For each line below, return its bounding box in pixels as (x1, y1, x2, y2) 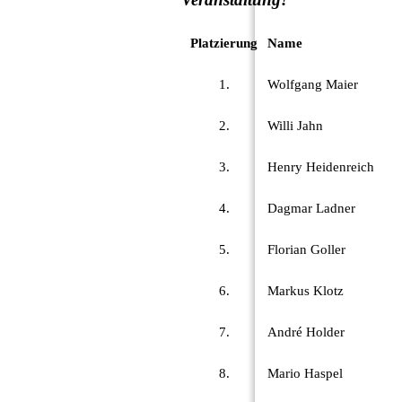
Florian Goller (267, 242, 345, 258)
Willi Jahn (267, 118, 323, 134)
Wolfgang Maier (267, 77, 358, 92)
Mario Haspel (267, 366, 343, 381)
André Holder (267, 325, 345, 340)
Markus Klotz (267, 284, 344, 299)
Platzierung (190, 36, 258, 51)
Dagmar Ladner (267, 201, 355, 216)
